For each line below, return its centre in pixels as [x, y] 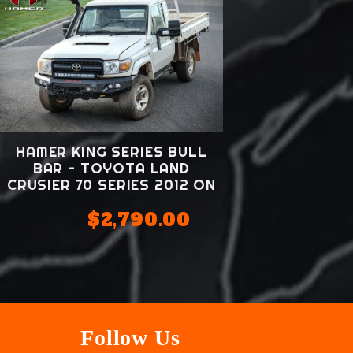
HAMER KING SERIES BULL [111, 152]
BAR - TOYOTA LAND [111, 169]
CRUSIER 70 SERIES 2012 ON [111, 185]
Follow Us [134, 338]
